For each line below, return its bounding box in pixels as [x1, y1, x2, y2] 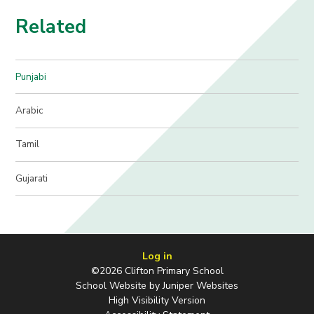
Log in [142, 249, 172, 263]
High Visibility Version [109, 293, 205, 307]
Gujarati [15, 171, 48, 185]
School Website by [76, 278, 163, 292]
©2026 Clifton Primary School [90, 264, 224, 278]
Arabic [15, 104, 44, 118]
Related [15, 13, 87, 40]
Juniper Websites [163, 278, 238, 292]
